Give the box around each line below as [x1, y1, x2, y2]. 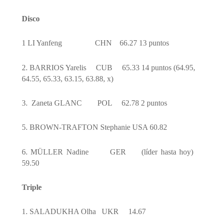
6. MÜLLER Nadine [21, 147, 92, 156]
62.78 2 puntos [121, 99, 167, 108]
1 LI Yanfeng [21, 39, 64, 47]
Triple [21, 183, 42, 192]
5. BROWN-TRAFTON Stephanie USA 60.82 [21, 123, 167, 132]
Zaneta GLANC [31, 99, 84, 108]
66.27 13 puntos [119, 39, 169, 47]
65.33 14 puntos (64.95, [122, 63, 196, 72]
